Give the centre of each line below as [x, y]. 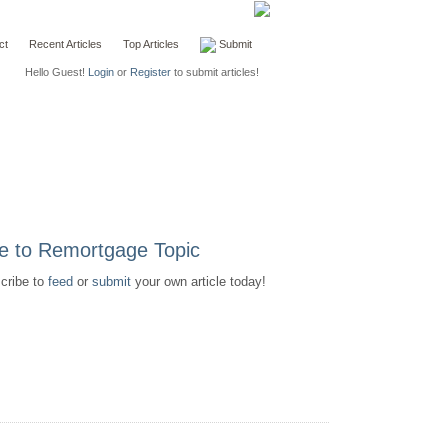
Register [150, 72]
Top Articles [150, 44]
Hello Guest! [56, 72]
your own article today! [198, 281]
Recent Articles [65, 44]
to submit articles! [214, 72]
